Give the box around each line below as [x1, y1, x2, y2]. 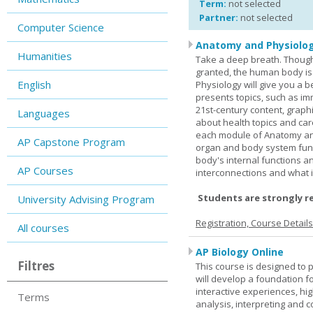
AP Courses [17, 163, 73, 177]
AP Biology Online [196, 245, 284, 259]
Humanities [17, 49, 72, 63]
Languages [17, 106, 70, 120]
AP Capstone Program [17, 135, 125, 149]
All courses [17, 221, 69, 235]
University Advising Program [17, 192, 154, 206]
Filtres [17, 258, 54, 274]
